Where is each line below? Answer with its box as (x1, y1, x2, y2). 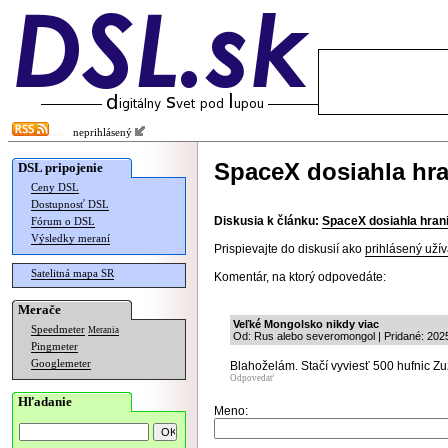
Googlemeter (31, 358, 91, 369)
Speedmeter (31, 324, 85, 335)
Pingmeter (31, 341, 78, 352)
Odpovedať (230, 373, 274, 383)
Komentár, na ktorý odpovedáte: (214, 270, 386, 284)
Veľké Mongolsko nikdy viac (233, 318, 379, 330)
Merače (18, 302, 61, 317)
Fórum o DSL (31, 216, 95, 227)
